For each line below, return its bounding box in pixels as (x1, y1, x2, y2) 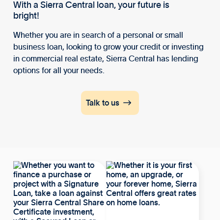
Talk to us (85, 99, 119, 108)
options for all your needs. (13, 67, 105, 75)
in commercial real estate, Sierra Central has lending (13, 55, 198, 63)
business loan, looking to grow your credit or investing (13, 43, 204, 52)
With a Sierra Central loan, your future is (13, 1, 169, 10)
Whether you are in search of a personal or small (13, 31, 183, 40)
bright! (13, 12, 39, 21)
